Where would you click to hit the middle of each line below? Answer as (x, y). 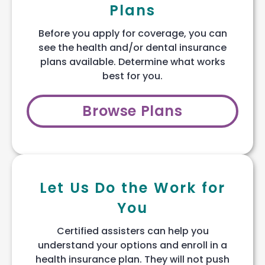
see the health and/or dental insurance (132, 47)
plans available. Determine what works (132, 62)
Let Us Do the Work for (132, 188)
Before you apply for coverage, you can (132, 33)
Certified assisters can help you (132, 231)
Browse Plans (132, 111)
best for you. (132, 76)
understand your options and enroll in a (132, 245)
